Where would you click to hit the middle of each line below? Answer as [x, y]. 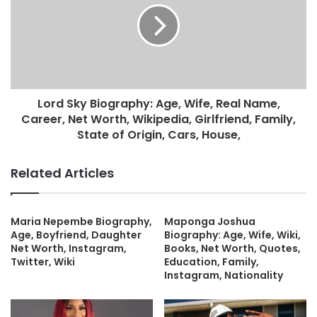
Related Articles [62, 173]
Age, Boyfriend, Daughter [76, 235]
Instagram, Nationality [224, 275]
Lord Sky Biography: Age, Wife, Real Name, [158, 103]
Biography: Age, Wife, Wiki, [232, 235]
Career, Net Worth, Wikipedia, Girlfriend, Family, [158, 119]
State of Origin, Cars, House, [158, 134]
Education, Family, [212, 261]
